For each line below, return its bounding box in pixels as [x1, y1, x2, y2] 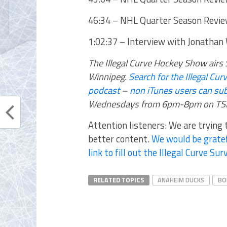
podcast [88, 83, 122, 97]
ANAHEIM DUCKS [158, 175, 204, 185]
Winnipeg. [88, 69, 129, 84]
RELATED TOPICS [93, 175, 144, 185]
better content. [88, 132, 152, 146]
